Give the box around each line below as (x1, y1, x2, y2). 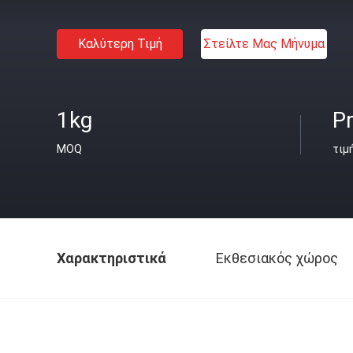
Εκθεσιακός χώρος (216, 250, 338, 266)
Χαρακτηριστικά (57, 250, 166, 266)
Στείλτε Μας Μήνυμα (203, 36, 325, 51)
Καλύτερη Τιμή (77, 36, 162, 51)
